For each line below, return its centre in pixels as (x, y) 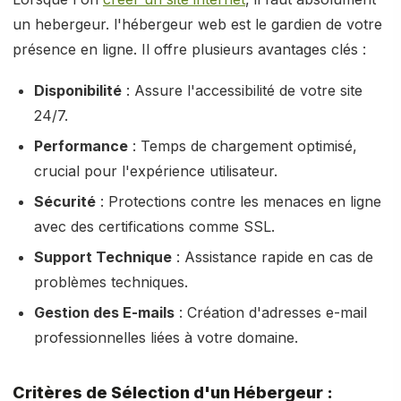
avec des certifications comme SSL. (154, 226)
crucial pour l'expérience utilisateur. (156, 171)
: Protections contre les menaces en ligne (239, 201)
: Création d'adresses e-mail (271, 312)
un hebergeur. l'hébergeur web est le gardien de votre (197, 24)
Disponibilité (78, 90)
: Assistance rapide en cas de (273, 257)
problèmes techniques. (111, 282)
